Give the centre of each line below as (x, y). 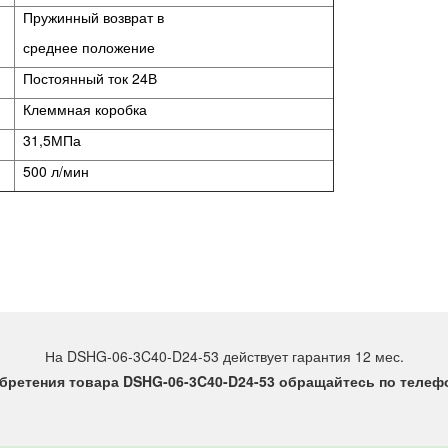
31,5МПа (48, 140)
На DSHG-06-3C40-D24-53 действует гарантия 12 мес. (224, 356)
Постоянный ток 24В (86, 78)
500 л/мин (52, 171)
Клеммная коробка (81, 109)
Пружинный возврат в (89, 17)
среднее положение (85, 47)
